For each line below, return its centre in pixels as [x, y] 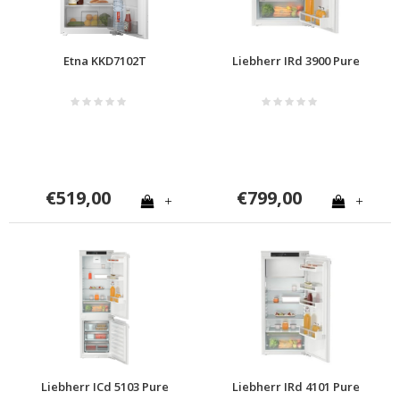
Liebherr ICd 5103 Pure [104, 386]
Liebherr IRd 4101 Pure [296, 386]
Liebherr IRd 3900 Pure [296, 60]
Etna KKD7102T [104, 60]
